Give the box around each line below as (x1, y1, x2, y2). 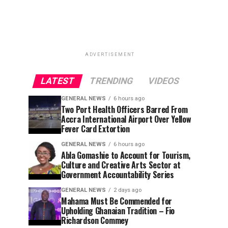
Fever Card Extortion (61, 123, 130, 135)
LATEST (39, 76, 76, 86)
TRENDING (88, 76, 134, 86)
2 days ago (113, 187, 141, 193)
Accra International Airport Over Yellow (61, 113, 191, 125)
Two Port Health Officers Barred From (61, 103, 188, 116)
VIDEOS (147, 76, 181, 86)
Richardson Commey (61, 214, 128, 226)
